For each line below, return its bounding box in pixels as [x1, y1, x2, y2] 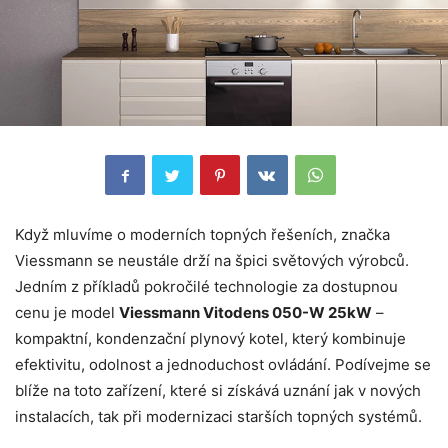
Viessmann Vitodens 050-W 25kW [119, 303, 372, 323]
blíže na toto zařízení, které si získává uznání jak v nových [15, 381, 421, 401]
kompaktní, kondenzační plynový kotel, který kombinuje [15, 329, 406, 349]
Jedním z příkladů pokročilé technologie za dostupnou [15, 277, 398, 297]
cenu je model [15, 303, 119, 323]
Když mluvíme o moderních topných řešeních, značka [15, 225, 390, 245]
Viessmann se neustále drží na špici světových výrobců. [15, 251, 409, 271]
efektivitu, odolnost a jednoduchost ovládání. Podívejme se [15, 355, 431, 375]
